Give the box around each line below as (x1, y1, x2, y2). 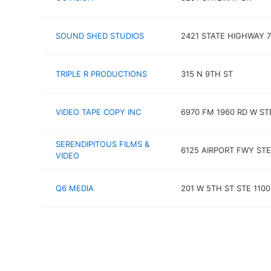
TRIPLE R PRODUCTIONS (56, 68, 147, 79)
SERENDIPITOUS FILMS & (56, 139, 149, 149)
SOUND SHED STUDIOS (56, 30, 144, 41)
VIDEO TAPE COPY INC (56, 106, 141, 117)
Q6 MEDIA (56, 183, 94, 193)
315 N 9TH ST (180, 68, 233, 79)
